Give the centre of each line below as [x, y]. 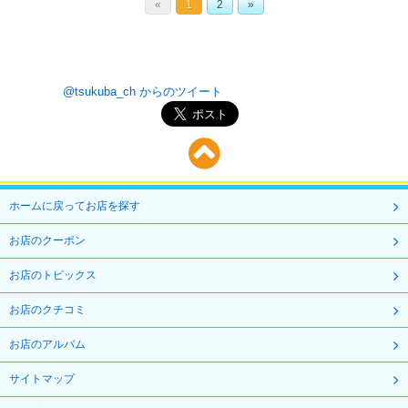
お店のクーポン [47, 241]
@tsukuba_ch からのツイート [143, 92]
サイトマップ [42, 379]
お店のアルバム [47, 345]
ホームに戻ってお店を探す [75, 206]
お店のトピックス [53, 275]
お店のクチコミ [47, 310]
